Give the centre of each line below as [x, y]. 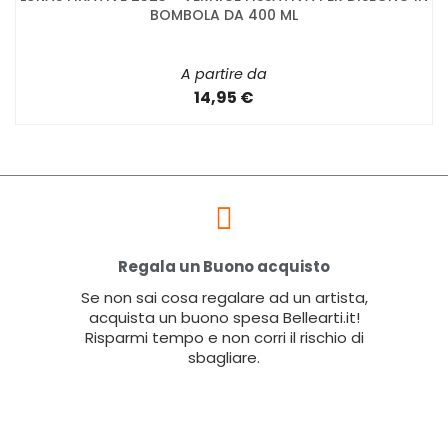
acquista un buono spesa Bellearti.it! [224, 317]
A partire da [224, 73]
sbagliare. [224, 357]
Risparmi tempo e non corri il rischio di [224, 337]
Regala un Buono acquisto [224, 266]
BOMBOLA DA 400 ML [224, 14]
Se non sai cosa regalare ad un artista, [224, 297]
